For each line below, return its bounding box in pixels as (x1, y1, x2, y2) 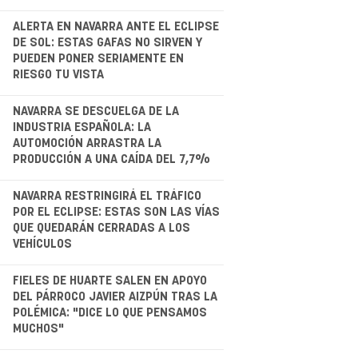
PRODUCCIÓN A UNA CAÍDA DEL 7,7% (12, 153, 210, 165)
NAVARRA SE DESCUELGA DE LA (12, 105, 179, 117)
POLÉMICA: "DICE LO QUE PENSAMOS (12, 306, 207, 319)
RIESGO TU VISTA (12, 68, 104, 81)
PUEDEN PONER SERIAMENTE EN (12, 52, 184, 65)
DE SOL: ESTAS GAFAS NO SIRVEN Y (12, 36, 202, 49)
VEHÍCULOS (12, 237, 72, 250)
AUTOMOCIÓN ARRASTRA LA (12, 137, 161, 149)
